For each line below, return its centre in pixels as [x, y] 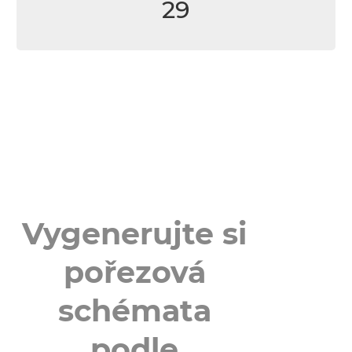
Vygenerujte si [135, 234]
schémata [134, 311]
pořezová [134, 272]
